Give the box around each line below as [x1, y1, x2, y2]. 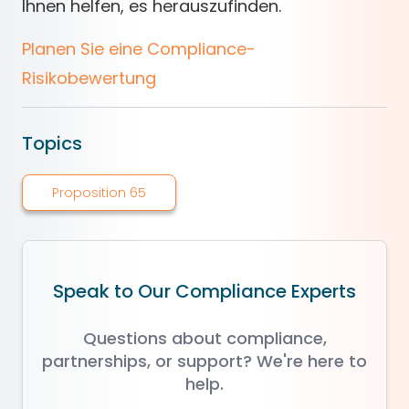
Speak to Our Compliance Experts [53, 278, 356, 305]
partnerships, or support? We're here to [42, 350, 367, 373]
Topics [22, 131, 82, 156]
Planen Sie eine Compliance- [22, 37, 256, 60]
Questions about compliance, [82, 327, 327, 351]
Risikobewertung [22, 67, 156, 89]
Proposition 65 [52, 183, 146, 202]
